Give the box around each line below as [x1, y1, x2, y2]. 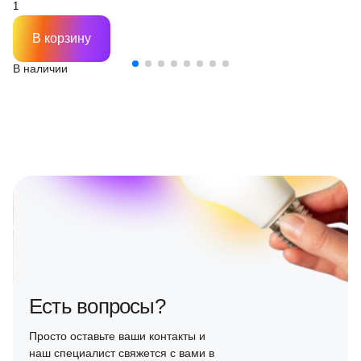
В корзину [32, 31, 91, 45]
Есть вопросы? [29, 294, 165, 318]
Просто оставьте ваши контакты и [29, 330, 205, 342]
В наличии [13, 62, 68, 75]
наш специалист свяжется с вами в [29, 346, 214, 359]
